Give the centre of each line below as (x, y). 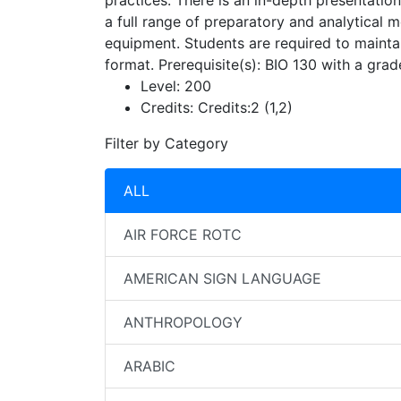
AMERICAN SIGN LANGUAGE (222, 278)
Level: (160, 86)
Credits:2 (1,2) (243, 107)
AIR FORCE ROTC (183, 235)
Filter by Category (166, 143)
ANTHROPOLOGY (183, 322)
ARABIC (149, 366)
